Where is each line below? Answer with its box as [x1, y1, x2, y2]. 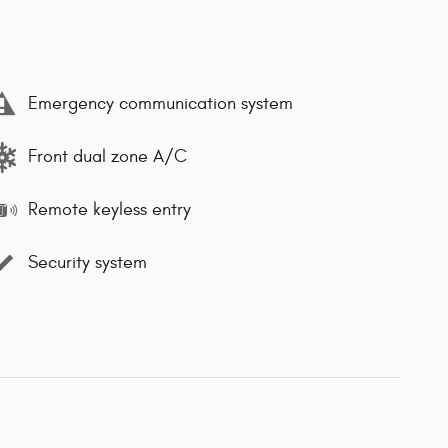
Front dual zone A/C [28, 146, 187, 168]
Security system [28, 252, 147, 274]
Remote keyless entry [28, 199, 191, 221]
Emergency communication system [28, 93, 293, 115]
